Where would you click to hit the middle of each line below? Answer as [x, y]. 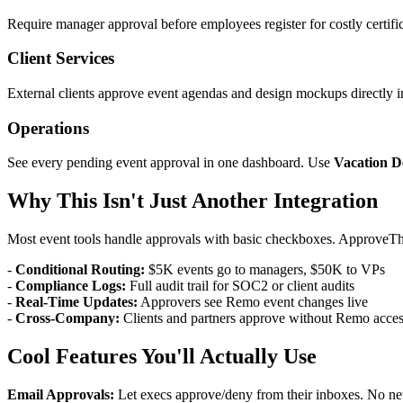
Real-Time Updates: [76, 302]
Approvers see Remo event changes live [253, 302]
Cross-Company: [67, 318]
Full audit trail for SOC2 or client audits [240, 286]
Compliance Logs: [71, 286]
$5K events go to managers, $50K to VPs [265, 270]
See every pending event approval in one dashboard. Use [170, 163]
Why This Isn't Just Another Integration [193, 201]
